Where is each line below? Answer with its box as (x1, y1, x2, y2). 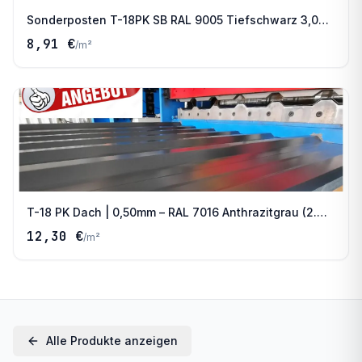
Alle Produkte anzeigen (46, 334, 178, 348)
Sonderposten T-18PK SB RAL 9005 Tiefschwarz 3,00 (27, 13, 326, 27)
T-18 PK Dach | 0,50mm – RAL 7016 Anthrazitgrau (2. (27, 205, 317, 220)
